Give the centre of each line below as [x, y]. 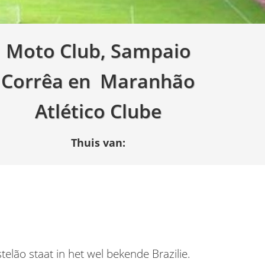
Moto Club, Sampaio [98, 51]
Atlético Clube [98, 111]
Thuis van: [98, 143]
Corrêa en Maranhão [98, 81]
